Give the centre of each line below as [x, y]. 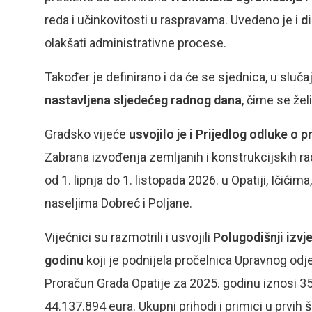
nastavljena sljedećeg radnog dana [143, 100]
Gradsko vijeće [87, 134]
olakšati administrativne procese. [135, 43]
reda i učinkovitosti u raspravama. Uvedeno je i [173, 20]
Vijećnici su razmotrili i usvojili [129, 237]
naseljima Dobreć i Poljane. [118, 203]
